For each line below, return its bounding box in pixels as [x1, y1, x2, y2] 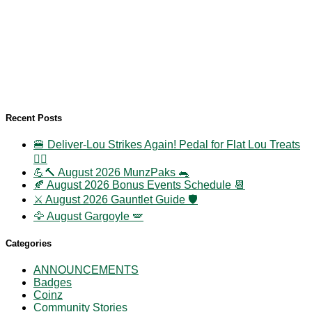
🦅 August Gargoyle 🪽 [33, 210, 143, 222]
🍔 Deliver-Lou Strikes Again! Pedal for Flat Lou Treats [33, 138, 300, 150]
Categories [6, 237, 52, 249]
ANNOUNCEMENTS [33, 264, 139, 276]
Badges [33, 276, 72, 289]
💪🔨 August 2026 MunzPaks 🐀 [33, 166, 189, 178]
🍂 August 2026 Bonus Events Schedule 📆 [33, 178, 245, 191]
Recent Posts [6, 112, 62, 123]
